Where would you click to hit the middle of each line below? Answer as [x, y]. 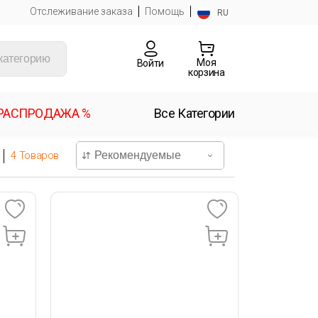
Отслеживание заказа [81, 11]
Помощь [165, 11]
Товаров [38, 155]
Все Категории [194, 113]
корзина [207, 72]
